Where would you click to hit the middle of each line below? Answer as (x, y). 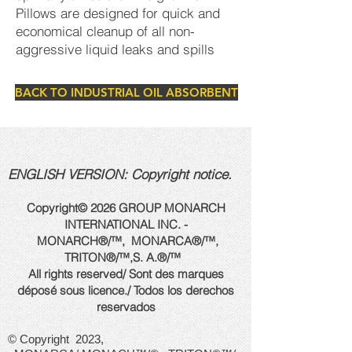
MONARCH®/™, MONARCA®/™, (126, 241)
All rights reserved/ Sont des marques (126, 274)
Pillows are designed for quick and (118, 13)
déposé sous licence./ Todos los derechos (126, 290)
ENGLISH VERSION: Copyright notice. (120, 174)
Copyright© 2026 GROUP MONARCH (126, 208)
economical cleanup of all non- (105, 31)
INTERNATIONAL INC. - (126, 224)
